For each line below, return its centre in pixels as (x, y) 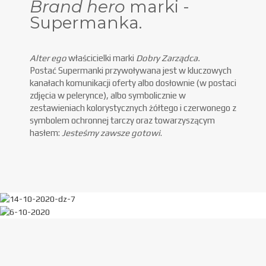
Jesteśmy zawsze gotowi (111, 132)
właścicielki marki (101, 58)
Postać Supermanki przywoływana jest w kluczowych (131, 70)
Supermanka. (86, 22)
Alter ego (48, 58)
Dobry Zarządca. (169, 58)
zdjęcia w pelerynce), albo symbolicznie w (108, 95)
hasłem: (46, 132)
